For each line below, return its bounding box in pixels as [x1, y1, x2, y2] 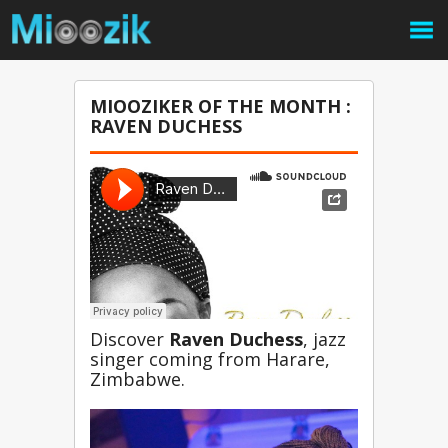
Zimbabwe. [90, 367, 185, 391]
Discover [90, 327, 169, 351]
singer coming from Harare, [90, 347, 330, 371]
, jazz [303, 327, 346, 351]
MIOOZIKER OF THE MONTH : [90, 94, 351, 118]
